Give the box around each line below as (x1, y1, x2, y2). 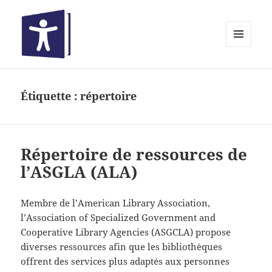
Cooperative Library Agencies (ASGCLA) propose (21, 226, 231, 239)
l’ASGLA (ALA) (21, 161, 138, 183)
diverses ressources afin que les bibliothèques (21, 240, 223, 253)
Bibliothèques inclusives (21, 66, 183, 84)
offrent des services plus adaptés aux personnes (21, 255, 230, 268)
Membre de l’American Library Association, (21, 197, 211, 209)
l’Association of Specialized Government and (21, 211, 216, 224)
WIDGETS (226, 67, 260, 77)
